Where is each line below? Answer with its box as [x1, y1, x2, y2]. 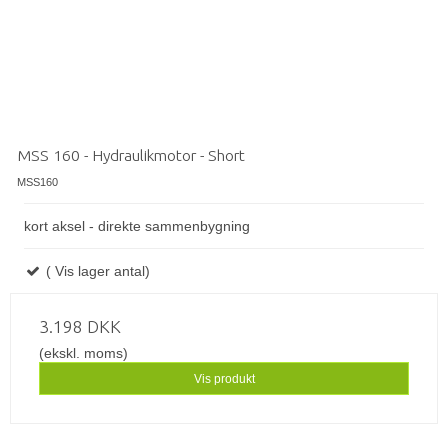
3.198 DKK [39, 317, 121, 337]
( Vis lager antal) [42, 263, 150, 280]
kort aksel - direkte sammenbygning [24, 218, 250, 235]
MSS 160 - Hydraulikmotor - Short [17, 146, 245, 165]
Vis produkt [193, 371, 255, 386]
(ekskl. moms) [39, 345, 128, 362]
